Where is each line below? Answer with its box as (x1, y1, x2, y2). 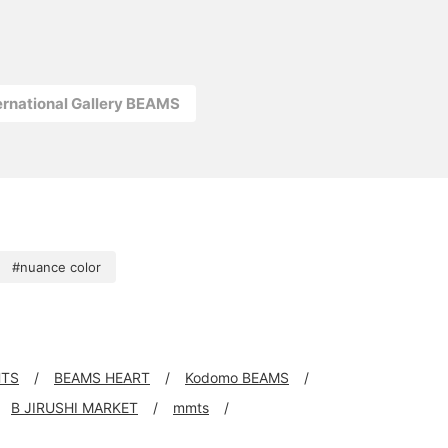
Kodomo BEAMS (185, 369, 289, 386)
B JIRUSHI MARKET (11, 399, 138, 416)
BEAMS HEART (54, 369, 150, 386)
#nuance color (12, 259, 101, 275)
